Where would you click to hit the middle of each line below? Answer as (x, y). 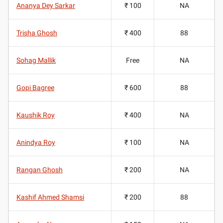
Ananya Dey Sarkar (46, 5)
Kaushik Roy (36, 115)
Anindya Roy (36, 142)
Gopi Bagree (35, 87)
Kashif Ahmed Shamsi (50, 197)
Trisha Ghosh (37, 33)
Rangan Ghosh (40, 169)
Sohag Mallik (36, 60)
